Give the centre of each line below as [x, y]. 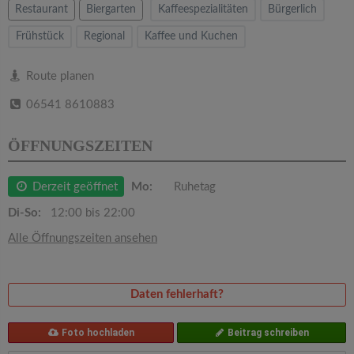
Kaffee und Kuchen [191, 36]
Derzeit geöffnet [74, 187]
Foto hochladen [97, 333]
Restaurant [41, 9]
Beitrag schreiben [267, 333]
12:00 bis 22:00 [91, 213]
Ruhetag [194, 187]
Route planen [59, 76]
